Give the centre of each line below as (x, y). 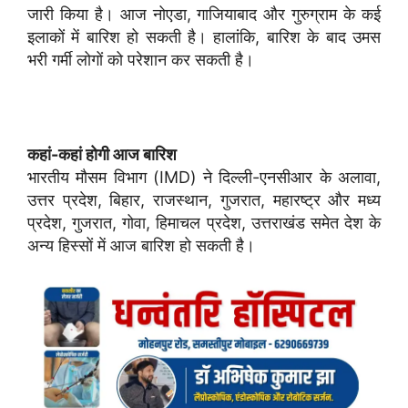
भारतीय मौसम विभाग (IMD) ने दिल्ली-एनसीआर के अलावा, (204, 177)
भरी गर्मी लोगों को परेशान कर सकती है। (141, 59)
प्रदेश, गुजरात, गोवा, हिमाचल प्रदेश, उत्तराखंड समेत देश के (204, 222)
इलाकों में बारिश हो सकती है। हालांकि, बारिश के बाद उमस (204, 36)
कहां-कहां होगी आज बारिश (102, 154)
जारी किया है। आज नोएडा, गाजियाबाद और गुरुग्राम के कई (204, 14)
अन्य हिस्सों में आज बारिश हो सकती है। (141, 245)
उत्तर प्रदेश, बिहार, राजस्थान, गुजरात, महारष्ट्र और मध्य (204, 199)
